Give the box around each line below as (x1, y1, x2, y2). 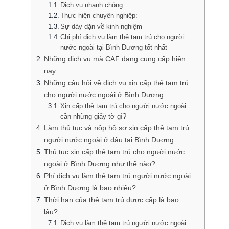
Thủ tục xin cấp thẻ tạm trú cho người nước (43, 147, 185, 156)
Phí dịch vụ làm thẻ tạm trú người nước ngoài (43, 171, 191, 180)
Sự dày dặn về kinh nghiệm (60, 22, 143, 30)
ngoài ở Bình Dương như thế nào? (43, 159, 155, 168)
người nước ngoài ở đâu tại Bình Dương (43, 135, 174, 144)
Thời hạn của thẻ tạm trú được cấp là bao (43, 195, 179, 204)
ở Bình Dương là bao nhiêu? (43, 183, 136, 192)
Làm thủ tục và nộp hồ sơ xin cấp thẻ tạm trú (43, 123, 189, 132)
